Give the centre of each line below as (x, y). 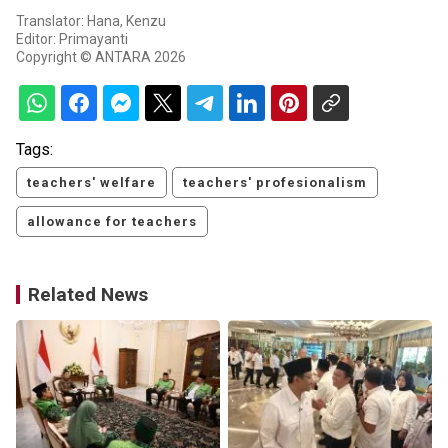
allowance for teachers (112, 222)
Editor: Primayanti (72, 39)
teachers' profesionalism (275, 183)
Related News (88, 295)
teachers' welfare (91, 183)
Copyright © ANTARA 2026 (101, 57)
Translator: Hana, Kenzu (91, 21)
